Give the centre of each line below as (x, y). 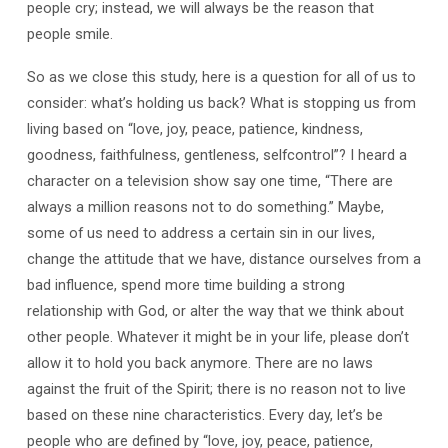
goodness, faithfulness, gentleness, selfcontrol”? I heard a (216, 155)
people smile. (69, 34)
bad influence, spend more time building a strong (185, 285)
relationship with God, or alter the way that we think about (215, 311)
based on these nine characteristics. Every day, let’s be (204, 415)
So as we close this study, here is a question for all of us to (221, 77)
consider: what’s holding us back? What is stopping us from (221, 103)
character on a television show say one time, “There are (209, 181)
